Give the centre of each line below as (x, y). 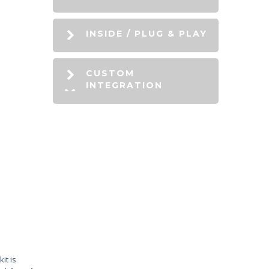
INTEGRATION (124, 85)
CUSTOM (110, 73)
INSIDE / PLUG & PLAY (147, 34)
